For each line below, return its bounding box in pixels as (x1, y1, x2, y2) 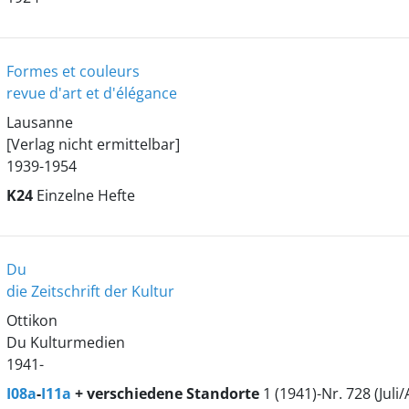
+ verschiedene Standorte (70, 383, 263, 404)
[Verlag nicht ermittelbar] (5, 134, 180, 154)
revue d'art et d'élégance (5, 83, 177, 103)
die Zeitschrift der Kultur (5, 281, 174, 301)
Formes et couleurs (5, 61, 140, 81)
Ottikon (5, 310, 58, 330)
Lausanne (5, 112, 73, 132)
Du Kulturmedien (5, 332, 125, 352)
